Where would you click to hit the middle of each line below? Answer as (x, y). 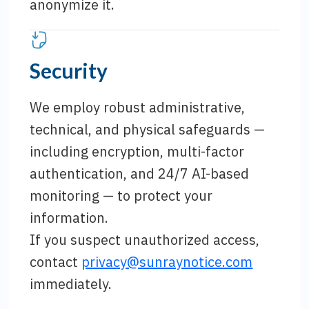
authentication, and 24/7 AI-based (140, 173)
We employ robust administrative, (138, 107)
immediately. (71, 284)
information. (69, 218)
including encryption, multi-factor (137, 151)
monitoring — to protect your (121, 196)
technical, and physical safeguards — (148, 129)
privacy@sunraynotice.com (167, 262)
